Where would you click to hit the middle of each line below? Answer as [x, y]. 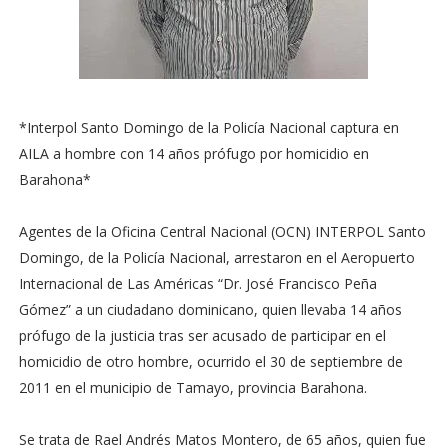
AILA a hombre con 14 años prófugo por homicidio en [193, 153]
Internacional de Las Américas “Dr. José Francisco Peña [197, 283]
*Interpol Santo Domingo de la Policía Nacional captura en [208, 127]
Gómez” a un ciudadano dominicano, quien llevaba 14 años [210, 309]
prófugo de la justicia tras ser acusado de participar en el [202, 335]
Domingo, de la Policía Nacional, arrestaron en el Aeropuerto [216, 257]
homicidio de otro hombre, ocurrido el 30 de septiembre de [210, 361]
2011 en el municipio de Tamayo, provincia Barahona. [192, 387]
